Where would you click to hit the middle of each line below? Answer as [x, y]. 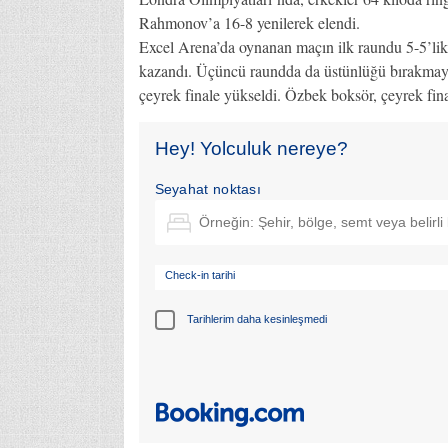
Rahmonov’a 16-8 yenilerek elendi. [249, 22]
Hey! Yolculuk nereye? [251, 148]
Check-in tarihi [199, 274]
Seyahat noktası [207, 189]
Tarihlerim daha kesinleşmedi [256, 319]
